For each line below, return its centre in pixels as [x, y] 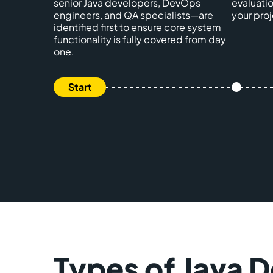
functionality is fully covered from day [140, 39]
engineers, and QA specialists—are [133, 15]
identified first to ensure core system [137, 27]
